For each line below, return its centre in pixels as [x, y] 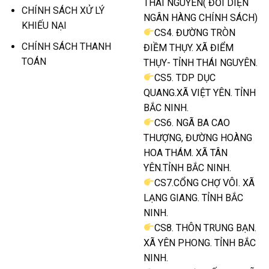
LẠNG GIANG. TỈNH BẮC [193, 198]
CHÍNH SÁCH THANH [66, 46]
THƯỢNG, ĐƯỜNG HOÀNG [198, 138]
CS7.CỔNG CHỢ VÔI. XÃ [205, 183]
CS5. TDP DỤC [185, 77]
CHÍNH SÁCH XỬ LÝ [63, 11]
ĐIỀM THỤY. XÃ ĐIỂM [189, 47]
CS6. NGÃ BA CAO [192, 122]
